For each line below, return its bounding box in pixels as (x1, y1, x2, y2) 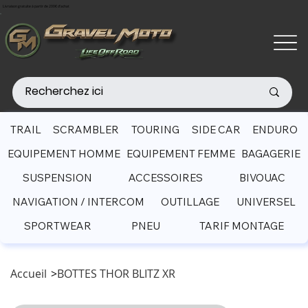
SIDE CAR (191, 123, 241, 137)
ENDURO (252, 123, 298, 137)
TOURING (131, 123, 179, 137)
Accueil (10, 265, 47, 281)
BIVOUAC (239, 171, 286, 185)
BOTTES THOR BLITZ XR (57, 265, 175, 281)
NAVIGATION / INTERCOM (12, 195, 145, 209)
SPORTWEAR (23, 219, 91, 233)
